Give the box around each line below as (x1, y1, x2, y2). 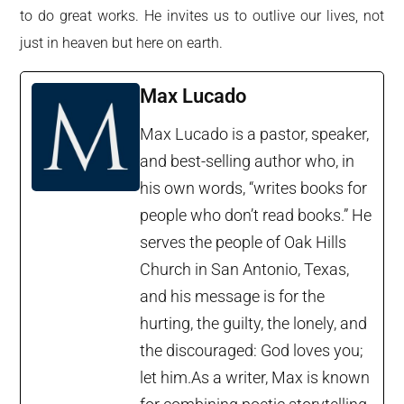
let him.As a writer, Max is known (140, 367, 371, 387)
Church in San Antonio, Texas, (140, 259, 350, 279)
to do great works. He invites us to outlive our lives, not (20, 6, 384, 24)
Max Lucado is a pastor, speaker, (140, 124, 370, 143)
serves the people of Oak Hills (140, 232, 347, 252)
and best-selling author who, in (140, 151, 355, 170)
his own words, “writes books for (140, 178, 368, 197)
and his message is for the (140, 286, 326, 306)
